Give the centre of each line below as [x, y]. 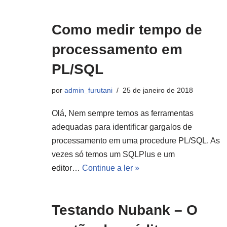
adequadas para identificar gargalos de [122, 127]
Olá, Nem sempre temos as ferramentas [123, 113]
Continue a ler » [111, 168]
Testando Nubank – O [125, 210]
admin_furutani [88, 90]
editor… [67, 168]
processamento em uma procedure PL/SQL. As [136, 141]
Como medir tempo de [127, 30]
